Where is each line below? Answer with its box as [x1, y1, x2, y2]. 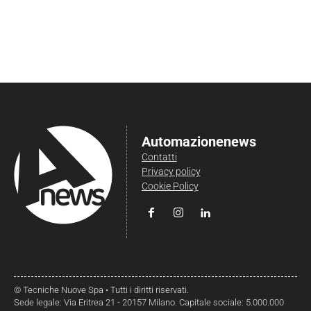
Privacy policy [141, 165, 201, 177]
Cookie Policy [141, 180, 199, 192]
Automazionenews [141, 133, 256, 150]
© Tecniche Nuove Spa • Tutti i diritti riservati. [14, 284, 189, 295]
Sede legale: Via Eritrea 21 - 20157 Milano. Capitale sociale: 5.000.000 [14, 296, 284, 308]
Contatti [141, 151, 177, 162]
